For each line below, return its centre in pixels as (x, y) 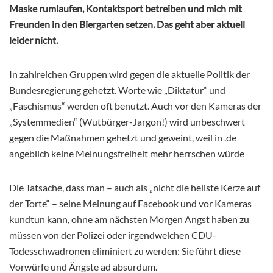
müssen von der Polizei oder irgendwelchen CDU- (113, 235)
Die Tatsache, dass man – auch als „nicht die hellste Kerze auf (135, 188)
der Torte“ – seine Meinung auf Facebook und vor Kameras (130, 204)
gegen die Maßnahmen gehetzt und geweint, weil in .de (123, 138)
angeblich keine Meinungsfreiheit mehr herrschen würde (127, 154)
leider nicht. (34, 40)
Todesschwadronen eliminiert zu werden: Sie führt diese (125, 251)
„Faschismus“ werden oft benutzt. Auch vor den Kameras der (135, 106)
